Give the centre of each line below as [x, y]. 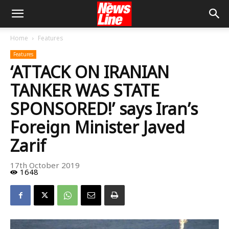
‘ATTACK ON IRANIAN [90, 72]
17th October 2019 [45, 165]
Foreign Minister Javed [98, 127]
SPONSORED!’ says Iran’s [104, 109]
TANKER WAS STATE [85, 90]
